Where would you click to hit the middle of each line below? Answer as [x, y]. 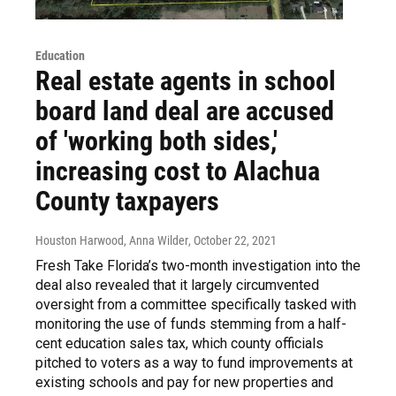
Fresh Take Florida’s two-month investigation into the [198, 265]
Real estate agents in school [186, 80]
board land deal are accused [185, 110]
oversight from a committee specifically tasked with [196, 304]
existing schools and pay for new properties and [184, 382]
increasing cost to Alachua [178, 171]
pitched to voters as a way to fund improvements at [194, 362]
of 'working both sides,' [156, 141]
